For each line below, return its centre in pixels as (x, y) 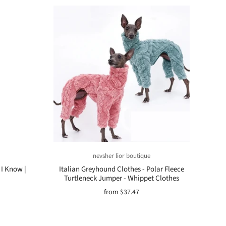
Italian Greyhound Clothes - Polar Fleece (122, 169)
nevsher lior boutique (122, 156)
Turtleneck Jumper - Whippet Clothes (122, 178)
